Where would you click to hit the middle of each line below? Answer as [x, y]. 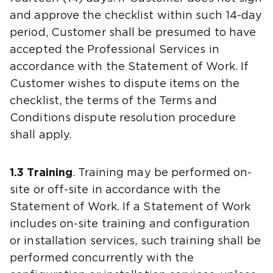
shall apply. [41, 135]
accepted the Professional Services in [115, 50]
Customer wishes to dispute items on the [125, 84]
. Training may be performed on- [162, 173]
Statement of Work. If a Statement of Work [130, 207]
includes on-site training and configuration [130, 224]
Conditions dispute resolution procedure [123, 118]
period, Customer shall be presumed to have [133, 33]
